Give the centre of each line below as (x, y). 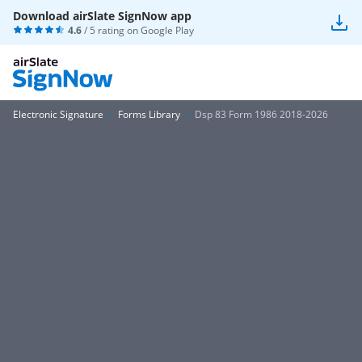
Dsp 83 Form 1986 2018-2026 (261, 114)
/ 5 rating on (111, 30)
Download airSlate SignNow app (102, 16)
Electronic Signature (58, 114)
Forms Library (149, 114)
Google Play (167, 30)
